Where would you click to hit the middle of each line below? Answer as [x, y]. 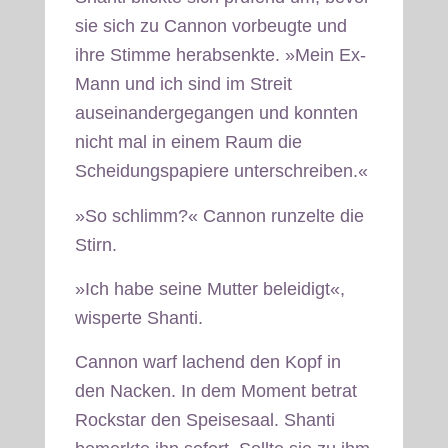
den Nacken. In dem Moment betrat [215, 391]
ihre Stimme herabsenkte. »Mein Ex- [220, 55]
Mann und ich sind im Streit [183, 84]
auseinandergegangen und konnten [216, 113]
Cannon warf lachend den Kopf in [207, 362]
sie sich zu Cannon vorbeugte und [210, 26]
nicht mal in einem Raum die [188, 142]
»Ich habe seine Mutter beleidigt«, [209, 288]
